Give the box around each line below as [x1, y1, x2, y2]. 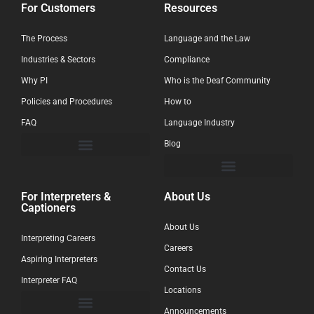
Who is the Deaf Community [164, 76, 271, 86]
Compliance [164, 55, 210, 65]
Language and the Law [164, 34, 250, 44]
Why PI [21, 76, 48, 86]
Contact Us [164, 264, 206, 275]
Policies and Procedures [21, 97, 112, 107]
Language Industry [164, 118, 235, 128]
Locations [164, 285, 201, 296]
